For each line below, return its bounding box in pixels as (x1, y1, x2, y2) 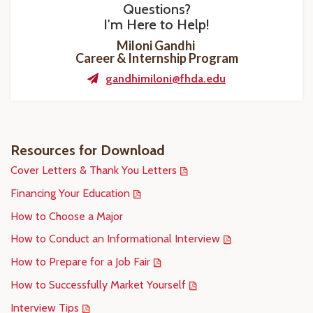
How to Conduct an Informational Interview (10, 232, 220, 245)
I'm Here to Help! (103, 16, 210, 33)
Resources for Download (10, 142, 165, 159)
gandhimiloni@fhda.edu (105, 72, 226, 85)
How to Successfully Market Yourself (10, 278, 186, 291)
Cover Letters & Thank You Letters (10, 163, 177, 177)
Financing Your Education (10, 187, 130, 200)
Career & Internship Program (75, 50, 238, 66)
